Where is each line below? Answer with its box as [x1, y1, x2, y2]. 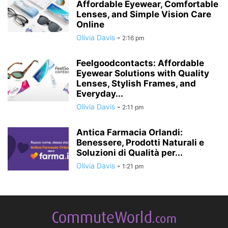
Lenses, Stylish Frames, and [76, 78, 196, 89]
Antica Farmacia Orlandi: [76, 127, 183, 138]
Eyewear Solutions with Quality [76, 68, 209, 79]
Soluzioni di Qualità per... [76, 148, 183, 158]
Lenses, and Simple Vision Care [76, 9, 211, 20]
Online [76, 19, 104, 30]
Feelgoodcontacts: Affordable [76, 58, 204, 69]
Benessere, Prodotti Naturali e [76, 137, 204, 148]
